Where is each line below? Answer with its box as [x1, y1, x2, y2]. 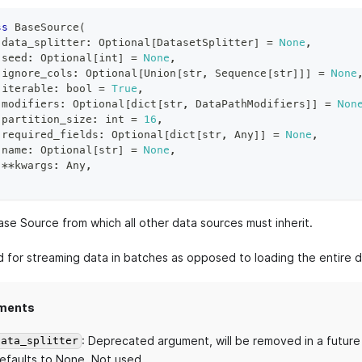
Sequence [208, 66, 267, 79]
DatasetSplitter [156, 36, 254, 48]
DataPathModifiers [188, 97, 305, 110]
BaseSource [14, 20, 79, 33]
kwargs [14, 158, 53, 171]
